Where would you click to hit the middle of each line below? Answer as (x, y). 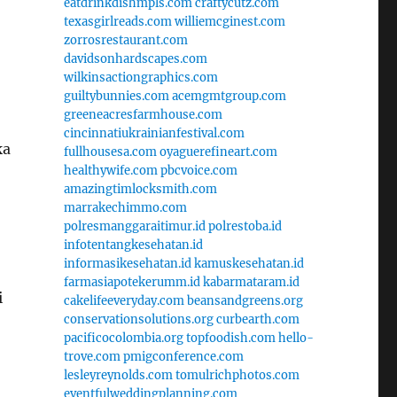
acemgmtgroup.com (229, 96)
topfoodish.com (230, 338)
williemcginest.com (230, 21)
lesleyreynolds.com (118, 375)
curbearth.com (257, 319)
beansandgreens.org (245, 300)
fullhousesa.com (110, 152)
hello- (296, 338)
